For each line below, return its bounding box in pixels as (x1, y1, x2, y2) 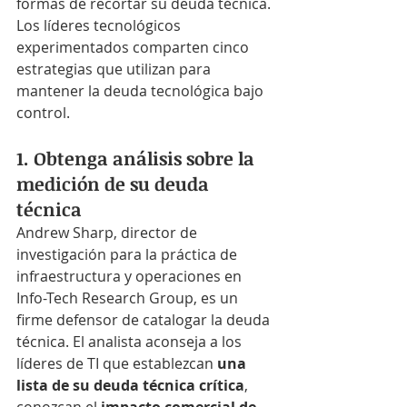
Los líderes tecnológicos (16, 15, 184, 35)
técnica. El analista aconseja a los (16, 332, 245, 352)
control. (16, 103, 70, 123)
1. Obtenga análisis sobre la (16, 145, 259, 171)
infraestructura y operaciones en (16, 266, 245, 286)
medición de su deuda (16, 171, 213, 196)
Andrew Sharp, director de (16, 223, 201, 243)
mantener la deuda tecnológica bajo (16, 81, 267, 101)
